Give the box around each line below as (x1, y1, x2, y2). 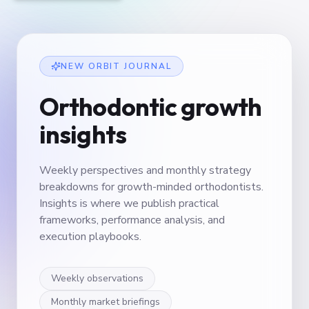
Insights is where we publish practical (39, 196, 219, 211)
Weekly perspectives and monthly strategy (39, 163, 251, 178)
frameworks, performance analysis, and (39, 212, 225, 228)
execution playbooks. (39, 229, 141, 244)
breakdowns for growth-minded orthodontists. (39, 179, 263, 195)
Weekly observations (51, 272, 143, 285)
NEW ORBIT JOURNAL (61, 61, 172, 72)
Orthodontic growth (39, 91, 261, 122)
